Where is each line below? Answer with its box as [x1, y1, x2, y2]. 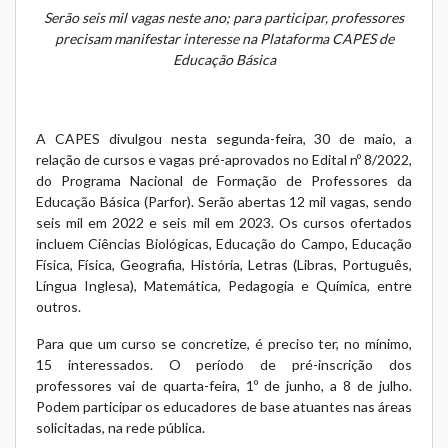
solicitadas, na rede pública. [36, 418, 205, 436]
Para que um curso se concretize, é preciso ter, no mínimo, [36, 334, 412, 352]
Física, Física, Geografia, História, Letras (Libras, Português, [36, 255, 412, 273]
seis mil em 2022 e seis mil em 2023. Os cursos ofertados [36, 213, 412, 231]
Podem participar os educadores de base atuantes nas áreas [36, 397, 412, 415]
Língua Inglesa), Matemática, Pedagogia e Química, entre [36, 276, 412, 294]
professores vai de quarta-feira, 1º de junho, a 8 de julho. [36, 376, 412, 394]
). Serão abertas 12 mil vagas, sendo [186, 192, 412, 210]
